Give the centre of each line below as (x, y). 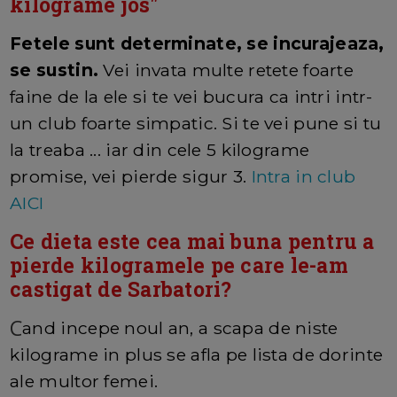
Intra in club (304, 176)
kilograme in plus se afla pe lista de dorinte (197, 354)
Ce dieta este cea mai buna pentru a (192, 241)
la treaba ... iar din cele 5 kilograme (160, 149)
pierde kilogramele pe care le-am (179, 265)
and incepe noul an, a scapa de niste (180, 327)
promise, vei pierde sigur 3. (131, 176)
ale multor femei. (86, 381)
